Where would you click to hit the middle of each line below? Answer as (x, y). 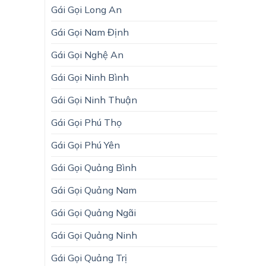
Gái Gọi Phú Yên (85, 145)
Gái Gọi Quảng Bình (94, 167)
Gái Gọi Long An (86, 9)
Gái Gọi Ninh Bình (90, 77)
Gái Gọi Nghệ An (87, 54)
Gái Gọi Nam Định (90, 32)
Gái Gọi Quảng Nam (94, 190)
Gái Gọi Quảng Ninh (94, 235)
